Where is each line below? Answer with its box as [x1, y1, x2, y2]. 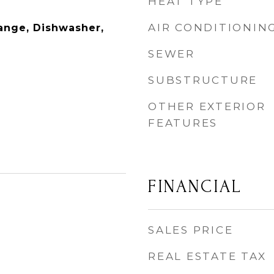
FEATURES [148, 117, 218, 129]
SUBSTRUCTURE [148, 74, 257, 86]
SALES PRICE [148, 224, 234, 236]
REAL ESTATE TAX [148, 250, 267, 262]
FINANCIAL [148, 177, 242, 196]
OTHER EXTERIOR [148, 100, 266, 113]
